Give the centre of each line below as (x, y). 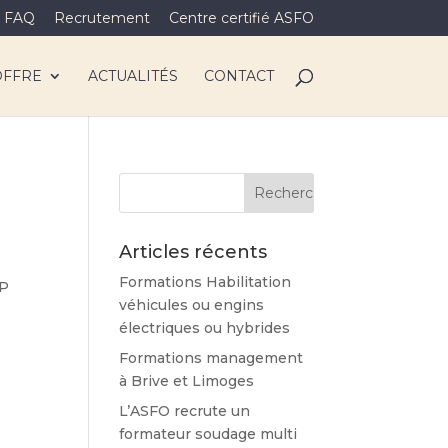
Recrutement (101, 17)
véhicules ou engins (192, 305)
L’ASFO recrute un (185, 411)
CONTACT (238, 76)
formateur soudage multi (208, 434)
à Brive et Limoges (187, 381)
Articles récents (193, 252)
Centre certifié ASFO (241, 17)
